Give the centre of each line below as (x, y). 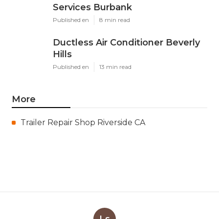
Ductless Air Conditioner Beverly (126, 42)
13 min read (115, 66)
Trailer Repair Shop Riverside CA (83, 122)
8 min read (115, 20)
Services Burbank (92, 7)
